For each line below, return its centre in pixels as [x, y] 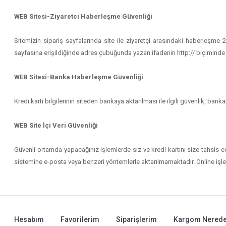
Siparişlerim [137, 219]
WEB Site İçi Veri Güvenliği [56, 125]
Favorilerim [80, 219]
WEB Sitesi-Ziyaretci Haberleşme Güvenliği [83, 16]
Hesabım [29, 219]
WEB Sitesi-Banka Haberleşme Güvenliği [79, 77]
